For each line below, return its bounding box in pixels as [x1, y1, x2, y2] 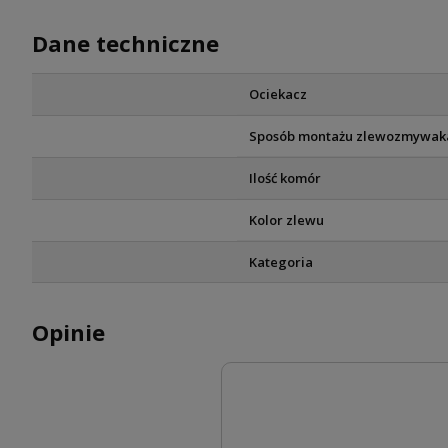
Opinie [32, 317, 105, 348]
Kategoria [248, 253, 313, 272]
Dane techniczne [32, 28, 219, 59]
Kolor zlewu [248, 211, 324, 230]
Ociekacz [248, 85, 307, 104]
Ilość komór [248, 169, 321, 188]
